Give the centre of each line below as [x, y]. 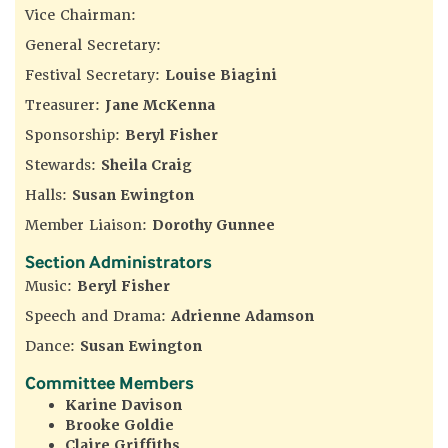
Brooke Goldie [119, 424]
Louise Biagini [221, 74]
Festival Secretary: [95, 74]
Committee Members [109, 382]
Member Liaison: [88, 224]
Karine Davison [123, 404]
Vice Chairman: [80, 14]
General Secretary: [93, 44]
